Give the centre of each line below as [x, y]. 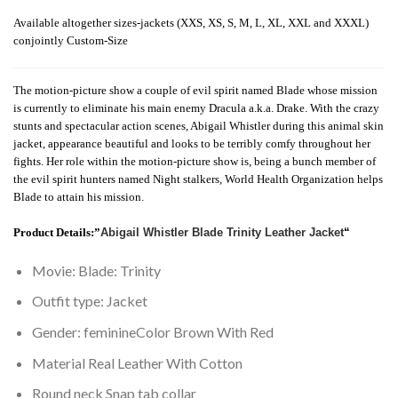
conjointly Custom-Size [71, 40]
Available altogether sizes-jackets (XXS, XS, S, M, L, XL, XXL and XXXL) [191, 22]
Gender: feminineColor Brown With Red [152, 332]
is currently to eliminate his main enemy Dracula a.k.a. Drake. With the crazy [196, 107]
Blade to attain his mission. [79, 196]
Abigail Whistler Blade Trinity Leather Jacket [222, 232]
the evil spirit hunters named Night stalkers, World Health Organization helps [198, 179]
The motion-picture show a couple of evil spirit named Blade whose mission [195, 90]
